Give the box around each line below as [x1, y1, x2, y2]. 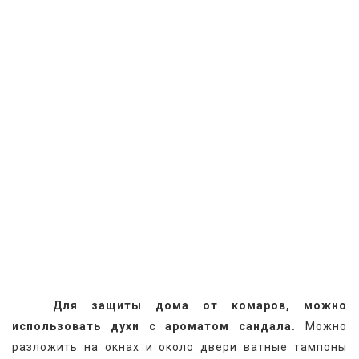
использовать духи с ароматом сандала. [12, 320, 296, 333]
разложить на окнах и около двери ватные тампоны [12, 341, 347, 354]
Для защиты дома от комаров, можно [53, 299, 347, 313]
